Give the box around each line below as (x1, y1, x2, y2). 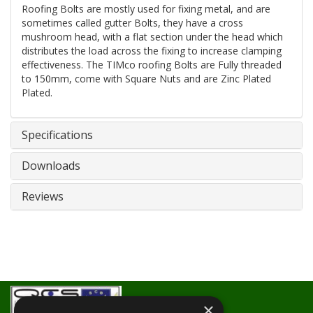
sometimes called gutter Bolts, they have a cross (22, 16, 243, 29)
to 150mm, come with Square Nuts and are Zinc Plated (22, 72, 271, 85)
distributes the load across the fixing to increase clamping (22, 44, 282, 57)
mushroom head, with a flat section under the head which (22, 30, 283, 43)
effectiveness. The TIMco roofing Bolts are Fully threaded (22, 58, 282, 71)
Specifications (22, 127, 93, 143)
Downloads (22, 158, 80, 173)
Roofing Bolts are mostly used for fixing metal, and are (22, 2, 270, 15)
